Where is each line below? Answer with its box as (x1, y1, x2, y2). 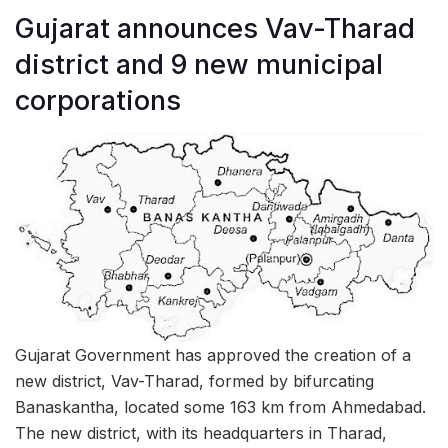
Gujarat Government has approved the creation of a (15, 345, 411, 366)
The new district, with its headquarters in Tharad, (15, 423, 387, 444)
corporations (15, 83, 181, 117)
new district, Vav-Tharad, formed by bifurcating (15, 371, 374, 392)
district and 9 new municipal (15, 47, 383, 81)
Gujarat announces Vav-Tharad (15, 11, 415, 45)
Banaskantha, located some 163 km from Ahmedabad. (15, 397, 426, 418)
